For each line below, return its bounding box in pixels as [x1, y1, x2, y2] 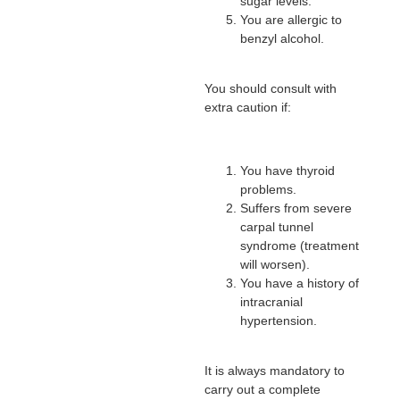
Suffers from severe [239, 200, 352, 215]
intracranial [239, 294, 303, 309]
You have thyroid [239, 162, 335, 178]
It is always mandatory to [204, 363, 345, 379]
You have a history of [239, 275, 359, 290]
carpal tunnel [239, 219, 313, 234]
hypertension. [239, 312, 317, 328]
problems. [239, 181, 296, 196]
